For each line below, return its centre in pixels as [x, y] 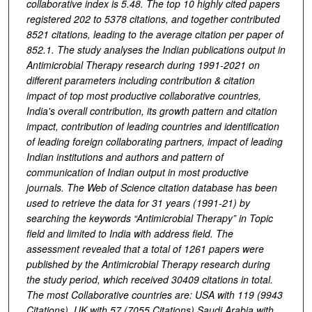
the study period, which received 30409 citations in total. [149, 279]
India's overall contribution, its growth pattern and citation [151, 110]
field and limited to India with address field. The [130, 233]
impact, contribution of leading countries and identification [153, 126]
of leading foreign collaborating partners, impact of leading [154, 141]
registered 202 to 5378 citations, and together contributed [153, 18]
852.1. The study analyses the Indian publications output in [156, 49]
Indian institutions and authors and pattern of [125, 156]
